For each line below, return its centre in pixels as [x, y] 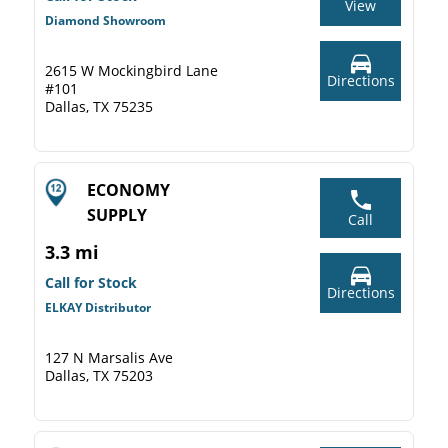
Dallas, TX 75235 [99, 106]
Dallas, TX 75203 [99, 375]
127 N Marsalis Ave [109, 357]
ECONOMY [128, 190]
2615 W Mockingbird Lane [131, 70]
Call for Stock [91, 282]
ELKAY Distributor [98, 307]
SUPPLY [117, 215]
